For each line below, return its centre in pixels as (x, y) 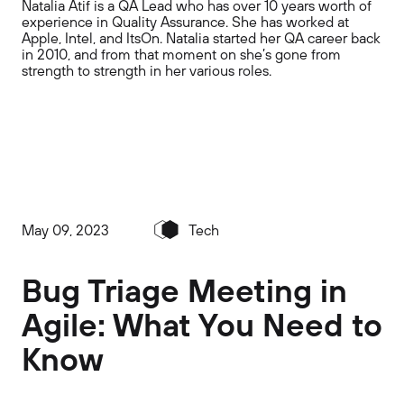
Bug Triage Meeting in (184, 290)
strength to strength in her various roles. (147, 70)
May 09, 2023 (65, 230)
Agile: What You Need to (202, 324)
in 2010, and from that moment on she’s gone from (181, 54)
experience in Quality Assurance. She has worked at (185, 21)
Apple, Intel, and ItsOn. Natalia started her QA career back (201, 37)
